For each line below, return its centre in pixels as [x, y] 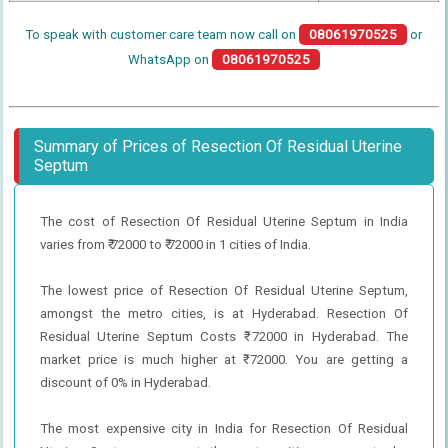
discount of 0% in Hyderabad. [125, 382]
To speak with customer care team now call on [162, 34]
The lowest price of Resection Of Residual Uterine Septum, [224, 290]
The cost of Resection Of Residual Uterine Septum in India [224, 221]
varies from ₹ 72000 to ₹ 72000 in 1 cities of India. [175, 244]
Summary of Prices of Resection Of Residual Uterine [217, 146]
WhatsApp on [169, 59]
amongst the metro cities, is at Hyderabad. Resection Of [224, 313]
